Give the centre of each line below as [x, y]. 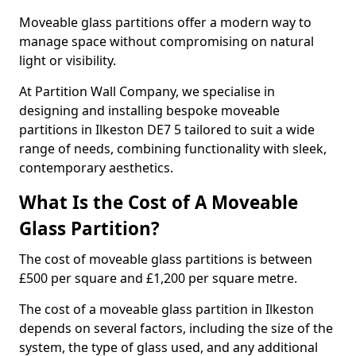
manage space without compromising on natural [166, 41]
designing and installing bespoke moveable [149, 110]
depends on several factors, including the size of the [176, 328]
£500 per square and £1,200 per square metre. [158, 278]
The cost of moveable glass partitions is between [166, 259]
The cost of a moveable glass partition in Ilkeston [166, 309]
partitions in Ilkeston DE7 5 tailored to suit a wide [167, 130]
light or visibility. [68, 60]
